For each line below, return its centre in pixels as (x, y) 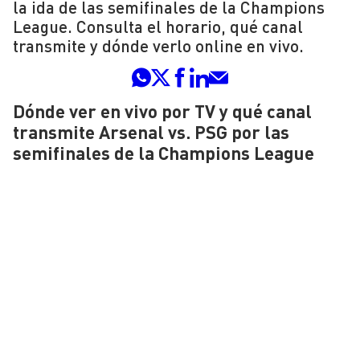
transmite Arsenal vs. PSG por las (151, 132)
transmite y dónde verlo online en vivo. (158, 46)
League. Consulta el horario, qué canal (158, 27)
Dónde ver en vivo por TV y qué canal (162, 111)
